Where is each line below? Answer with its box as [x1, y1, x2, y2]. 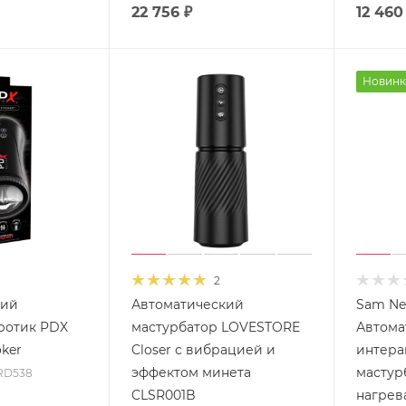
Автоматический [130, 296, 244, 313]
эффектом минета [130, 364, 251, 381]
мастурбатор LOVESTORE [130, 319, 300, 335]
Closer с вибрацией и [130, 342, 275, 358]
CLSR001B [130, 387, 196, 403]
